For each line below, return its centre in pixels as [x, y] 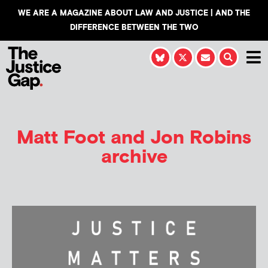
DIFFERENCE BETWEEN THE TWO [134, 28]
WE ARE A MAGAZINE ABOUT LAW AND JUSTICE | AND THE [134, 13]
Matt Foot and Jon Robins [134, 138]
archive [134, 157]
